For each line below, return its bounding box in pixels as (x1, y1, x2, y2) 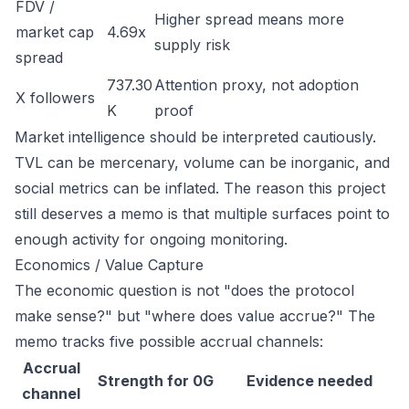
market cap (16, 23, 94, 41)
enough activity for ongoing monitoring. (15, 230, 288, 248)
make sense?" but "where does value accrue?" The (15, 307, 375, 325)
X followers (16, 89, 95, 107)
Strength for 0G (98, 372, 214, 390)
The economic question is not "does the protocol (15, 281, 354, 299)
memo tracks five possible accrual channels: (15, 332, 323, 351)
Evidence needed (246, 372, 372, 390)
